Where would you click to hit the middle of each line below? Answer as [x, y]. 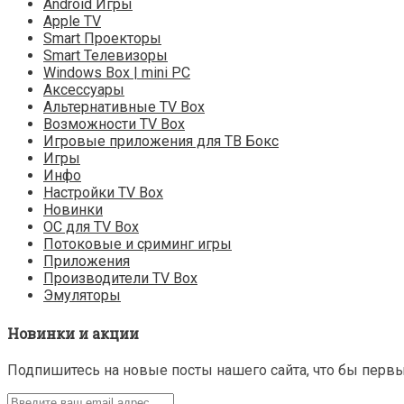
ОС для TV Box [91, 227]
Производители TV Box [120, 279]
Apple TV [72, 22]
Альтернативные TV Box [124, 107]
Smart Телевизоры [106, 56]
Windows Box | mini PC [117, 73]
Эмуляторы [82, 296]
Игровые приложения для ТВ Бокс [161, 142]
